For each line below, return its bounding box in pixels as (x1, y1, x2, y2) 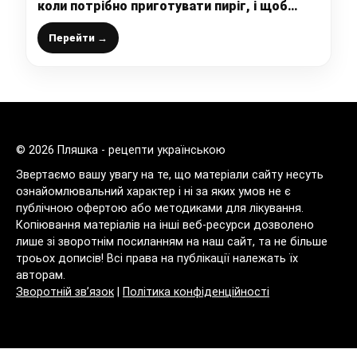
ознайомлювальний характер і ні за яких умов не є (16, 185, 291, 199)
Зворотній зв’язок (16, 285, 114, 300)
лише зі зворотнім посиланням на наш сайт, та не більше (16, 235, 328, 249)
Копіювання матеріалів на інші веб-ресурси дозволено (16, 218, 314, 233)
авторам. (16, 269, 65, 283)
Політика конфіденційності (123, 285, 269, 300)
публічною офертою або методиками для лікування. (16, 202, 304, 216)
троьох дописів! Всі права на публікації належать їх (16, 252, 298, 266)
